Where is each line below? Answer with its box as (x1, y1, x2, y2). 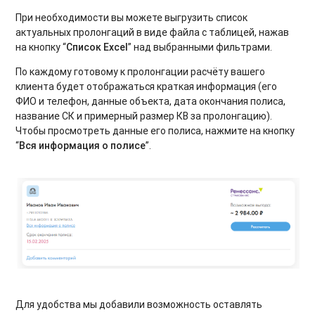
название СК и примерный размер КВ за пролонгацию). (15, 110, 273, 123)
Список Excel (66, 41, 129, 54)
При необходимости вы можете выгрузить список (15, 11, 248, 25)
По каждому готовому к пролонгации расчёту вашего (15, 65, 266, 79)
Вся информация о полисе (19, 139, 146, 153)
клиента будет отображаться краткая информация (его (15, 80, 278, 94)
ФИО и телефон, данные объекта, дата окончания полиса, (15, 95, 286, 108)
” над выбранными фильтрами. (128, 41, 273, 54)
